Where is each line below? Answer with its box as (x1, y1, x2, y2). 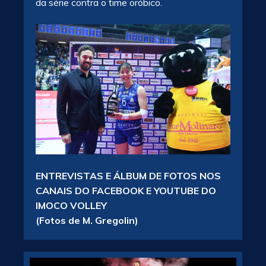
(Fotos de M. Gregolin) (36, 214, 138, 226)
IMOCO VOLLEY (36, 199, 107, 211)
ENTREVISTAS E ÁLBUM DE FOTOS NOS (36, 169, 221, 182)
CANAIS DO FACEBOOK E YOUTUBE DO (36, 184, 216, 197)
